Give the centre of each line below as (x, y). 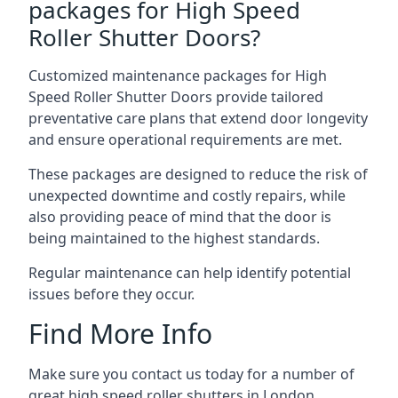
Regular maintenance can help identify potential (190, 273)
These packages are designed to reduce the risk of (198, 174)
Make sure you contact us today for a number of (191, 374)
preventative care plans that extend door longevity (198, 118)
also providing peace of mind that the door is (180, 217)
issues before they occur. (111, 294)
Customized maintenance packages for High (178, 76)
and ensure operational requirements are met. (185, 139)
